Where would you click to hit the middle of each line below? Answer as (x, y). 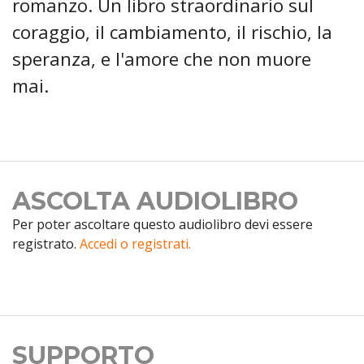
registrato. (46, 244)
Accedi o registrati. (135, 244)
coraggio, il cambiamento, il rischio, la (172, 32)
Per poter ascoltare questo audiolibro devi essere (162, 225)
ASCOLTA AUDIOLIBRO (155, 201)
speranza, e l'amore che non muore (162, 59)
